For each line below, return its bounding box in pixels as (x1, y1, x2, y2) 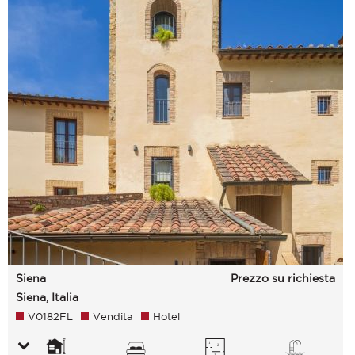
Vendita (92, 311, 133, 323)
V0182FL (27, 311, 73, 323)
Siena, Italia (15, 291, 78, 303)
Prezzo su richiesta (230, 272, 335, 284)
